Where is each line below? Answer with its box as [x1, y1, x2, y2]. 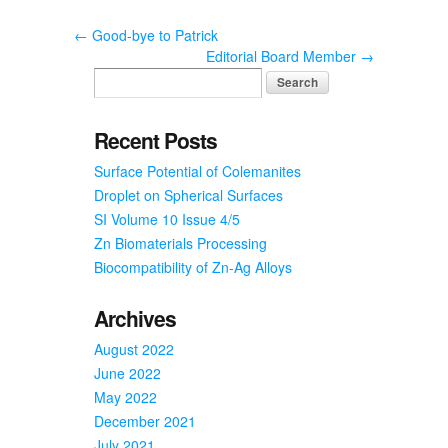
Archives [94, 302, 176, 333]
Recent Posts [94, 124, 217, 155]
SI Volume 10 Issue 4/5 [94, 208, 240, 229]
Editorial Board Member [206, 46, 360, 66]
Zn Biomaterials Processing [94, 232, 267, 253]
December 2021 [94, 410, 196, 431]
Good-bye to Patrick [88, 25, 218, 45]
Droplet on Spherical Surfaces [94, 184, 283, 205]
